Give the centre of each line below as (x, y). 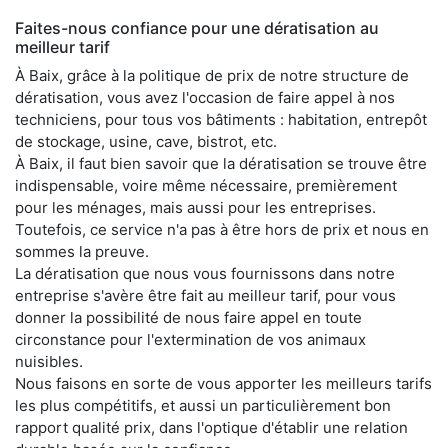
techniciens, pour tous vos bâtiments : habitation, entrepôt (221, 119)
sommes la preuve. (82, 251)
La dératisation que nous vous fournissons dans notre (205, 273)
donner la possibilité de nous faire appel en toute (188, 317)
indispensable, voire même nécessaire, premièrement (206, 185)
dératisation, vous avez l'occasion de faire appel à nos (205, 97)
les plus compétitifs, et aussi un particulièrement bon (203, 405)
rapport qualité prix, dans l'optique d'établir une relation (211, 427)
